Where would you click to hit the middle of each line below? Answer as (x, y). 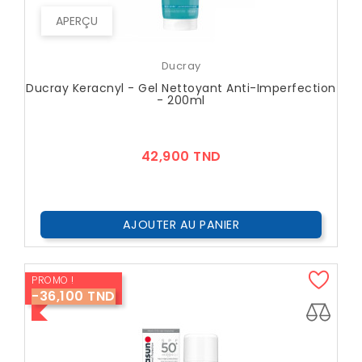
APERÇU (77, 21)
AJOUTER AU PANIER (181, 225)
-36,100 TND (74, 297)
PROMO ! (53, 280)
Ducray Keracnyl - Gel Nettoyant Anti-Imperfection (181, 88)
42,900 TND (181, 157)
